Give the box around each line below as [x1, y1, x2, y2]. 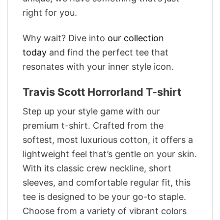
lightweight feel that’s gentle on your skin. [23, 149, 197, 160]
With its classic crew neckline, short [23, 163, 171, 174]
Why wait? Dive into [23, 33, 108, 44]
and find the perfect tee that [47, 47, 168, 58]
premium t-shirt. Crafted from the [23, 120, 164, 131]
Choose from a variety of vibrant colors [23, 206, 187, 217]
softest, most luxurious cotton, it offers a [23, 135, 193, 145]
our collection [108, 33, 164, 44]
